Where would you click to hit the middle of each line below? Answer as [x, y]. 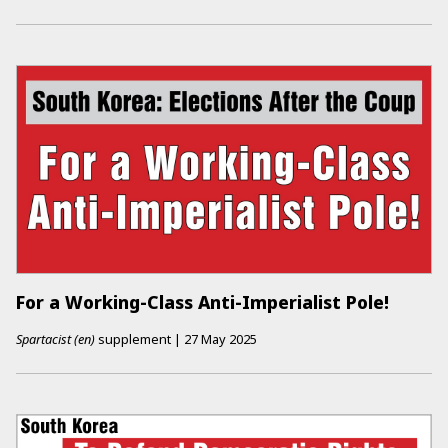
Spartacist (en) [55, 339]
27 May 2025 [220, 339]
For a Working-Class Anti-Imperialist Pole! [202, 301]
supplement [133, 339]
